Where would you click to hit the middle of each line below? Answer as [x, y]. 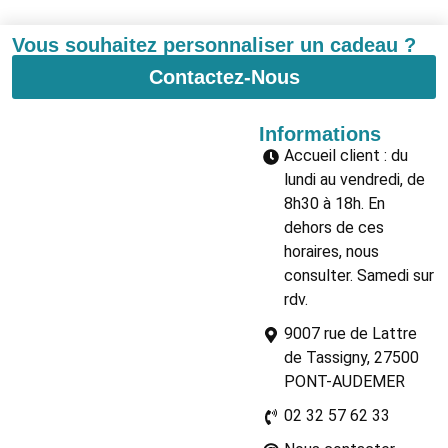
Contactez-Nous [224, 76]
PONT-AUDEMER [344, 381]
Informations [319, 133]
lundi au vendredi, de [354, 179]
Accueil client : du [345, 155]
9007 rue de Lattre [350, 333]
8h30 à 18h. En [334, 203]
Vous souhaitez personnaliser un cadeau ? [214, 44]
